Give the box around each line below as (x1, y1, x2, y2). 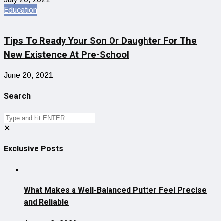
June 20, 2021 (4, 71, 53, 80)
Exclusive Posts (4, 143, 63, 155)
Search (4, 90, 31, 103)
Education (4, 4, 37, 16)
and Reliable (24, 196, 69, 209)
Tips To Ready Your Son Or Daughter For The (4, 34, 197, 48)
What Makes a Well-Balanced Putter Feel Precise (24, 184, 207, 197)
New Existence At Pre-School (4, 48, 129, 62)
